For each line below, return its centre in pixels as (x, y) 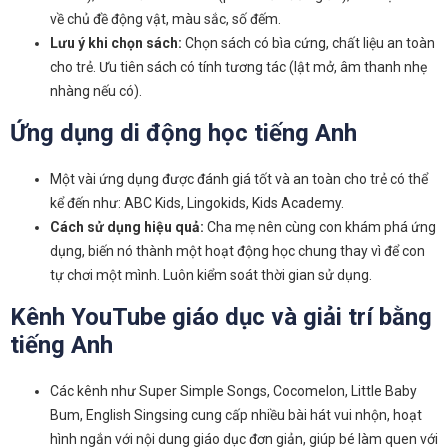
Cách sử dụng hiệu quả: (127, 226)
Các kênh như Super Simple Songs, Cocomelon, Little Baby (233, 390)
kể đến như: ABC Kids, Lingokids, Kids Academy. (197, 202)
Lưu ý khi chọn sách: (116, 42)
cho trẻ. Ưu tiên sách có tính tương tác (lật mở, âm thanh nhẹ (238, 66)
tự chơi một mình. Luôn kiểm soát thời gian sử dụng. (211, 274)
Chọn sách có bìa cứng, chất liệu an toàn (308, 42)
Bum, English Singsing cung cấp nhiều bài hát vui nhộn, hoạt (236, 414)
